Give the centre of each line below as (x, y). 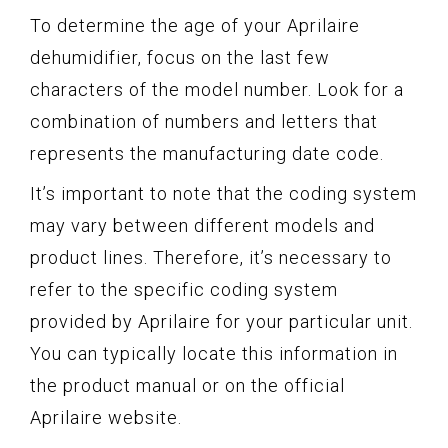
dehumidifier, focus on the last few (180, 58)
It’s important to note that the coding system (223, 194)
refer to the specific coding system (184, 290)
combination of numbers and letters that (204, 122)
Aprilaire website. (106, 418)
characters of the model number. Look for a (217, 90)
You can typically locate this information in (214, 354)
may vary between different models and (202, 226)
